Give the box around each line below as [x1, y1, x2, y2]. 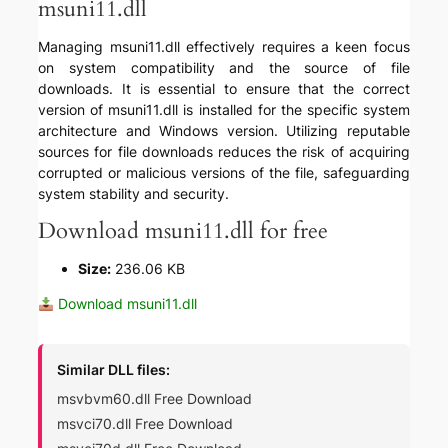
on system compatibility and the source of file [38, 59, 410, 77]
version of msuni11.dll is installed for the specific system [38, 101, 410, 119]
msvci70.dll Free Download [57, 415, 234, 433]
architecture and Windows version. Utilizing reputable [38, 122, 410, 140]
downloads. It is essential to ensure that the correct [38, 80, 410, 98]
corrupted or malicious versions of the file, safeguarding [38, 164, 410, 182]
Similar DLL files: [57, 361, 171, 379]
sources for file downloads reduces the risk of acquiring [38, 143, 410, 161]
